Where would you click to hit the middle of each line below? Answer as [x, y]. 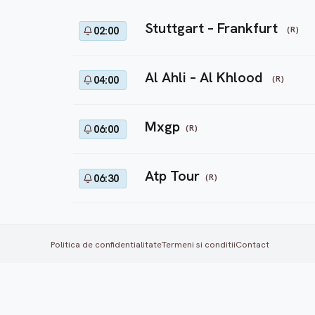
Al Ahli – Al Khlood [206, 77]
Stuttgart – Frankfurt [213, 28]
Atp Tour [173, 176]
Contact [252, 244]
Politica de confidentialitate [106, 244]
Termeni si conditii [199, 244]
